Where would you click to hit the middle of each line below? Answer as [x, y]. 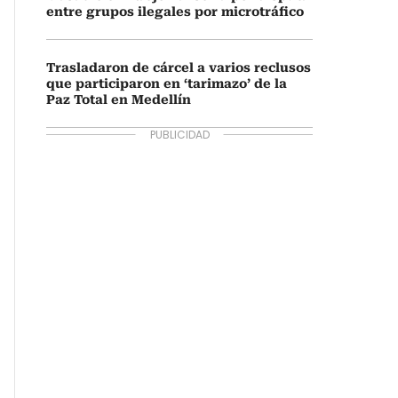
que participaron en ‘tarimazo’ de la [167, 84]
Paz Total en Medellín [119, 99]
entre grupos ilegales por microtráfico [175, 12]
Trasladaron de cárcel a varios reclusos [179, 68]
